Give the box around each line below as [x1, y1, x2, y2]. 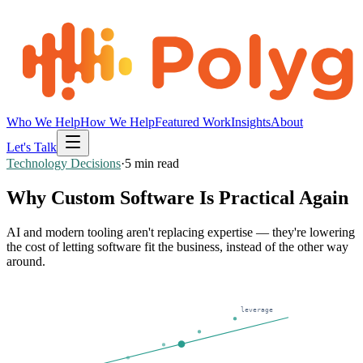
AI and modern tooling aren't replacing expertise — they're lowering [6, 224, 355, 239]
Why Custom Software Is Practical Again [6, 186, 348, 208]
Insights [231, 115, 271, 129]
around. [6, 254, 45, 268]
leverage [241, 305, 274, 314]
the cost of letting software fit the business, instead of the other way [6, 239, 348, 254]
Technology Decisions [6, 156, 121, 170]
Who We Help [6, 115, 80, 129]
